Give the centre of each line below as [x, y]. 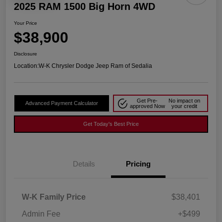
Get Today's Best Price [111, 124]
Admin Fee [41, 214]
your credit [184, 106]
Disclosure [26, 54]
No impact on [184, 100]
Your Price [26, 23]
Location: [26, 66]
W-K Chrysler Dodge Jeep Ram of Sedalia [95, 66]
